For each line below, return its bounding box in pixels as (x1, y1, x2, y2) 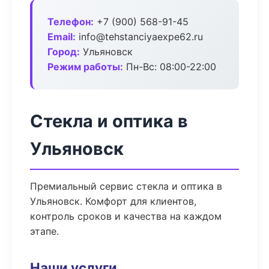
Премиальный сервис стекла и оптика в (30, 180, 222, 192)
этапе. (30, 225, 59, 237)
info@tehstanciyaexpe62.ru (76, 31, 203, 43)
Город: (47, 46, 80, 58)
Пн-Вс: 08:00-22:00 (123, 61, 216, 73)
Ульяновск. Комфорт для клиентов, (30, 195, 196, 207)
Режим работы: (47, 61, 123, 73)
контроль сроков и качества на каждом (30, 210, 222, 222)
